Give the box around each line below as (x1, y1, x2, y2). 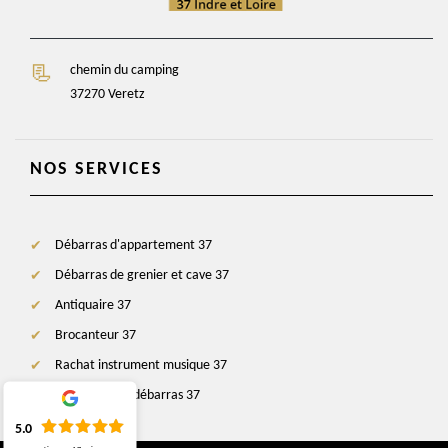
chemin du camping (70, 62, 179, 78)
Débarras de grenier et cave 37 (55, 267, 229, 283)
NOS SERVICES (30, 159, 163, 179)
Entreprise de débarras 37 (55, 387, 200, 403)
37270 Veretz (70, 86, 145, 102)
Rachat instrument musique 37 (55, 357, 227, 373)
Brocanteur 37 (55, 327, 136, 343)
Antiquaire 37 (55, 297, 131, 313)
